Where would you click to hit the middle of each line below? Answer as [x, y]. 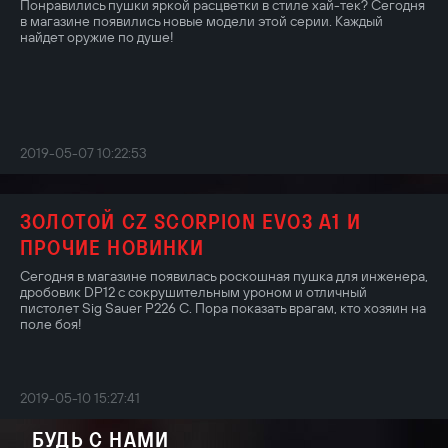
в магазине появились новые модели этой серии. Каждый [201, 20]
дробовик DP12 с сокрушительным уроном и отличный [193, 291]
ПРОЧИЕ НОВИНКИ [112, 246]
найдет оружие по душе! [97, 36]
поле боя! [51, 323]
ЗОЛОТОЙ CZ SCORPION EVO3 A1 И [190, 220]
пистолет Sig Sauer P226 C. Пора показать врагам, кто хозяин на [223, 307]
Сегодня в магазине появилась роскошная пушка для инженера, [224, 275]
